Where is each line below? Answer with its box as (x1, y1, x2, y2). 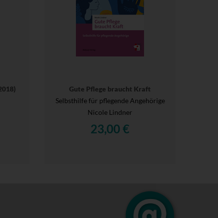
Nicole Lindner (88, 108, 132, 116)
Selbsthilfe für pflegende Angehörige (55, 96, 165, 105)
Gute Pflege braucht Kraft (69, 84, 151, 93)
